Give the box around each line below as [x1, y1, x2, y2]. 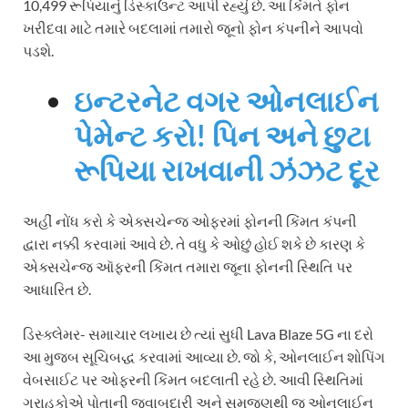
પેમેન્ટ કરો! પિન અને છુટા [74, 117, 371, 154]
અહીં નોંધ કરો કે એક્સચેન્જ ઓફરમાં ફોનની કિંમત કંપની [23, 212, 357, 230]
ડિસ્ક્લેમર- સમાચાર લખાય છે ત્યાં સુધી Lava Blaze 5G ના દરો [23, 325, 373, 343]
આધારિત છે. [23, 280, 91, 299]
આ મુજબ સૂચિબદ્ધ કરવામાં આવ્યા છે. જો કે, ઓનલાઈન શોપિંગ [23, 348, 385, 366]
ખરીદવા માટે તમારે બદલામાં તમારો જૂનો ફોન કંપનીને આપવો [23, 19, 363, 37]
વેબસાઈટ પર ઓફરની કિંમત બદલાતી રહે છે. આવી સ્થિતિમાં [23, 371, 363, 389]
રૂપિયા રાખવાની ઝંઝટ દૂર [74, 152, 380, 189]
